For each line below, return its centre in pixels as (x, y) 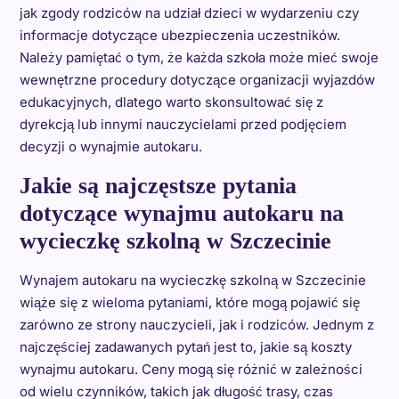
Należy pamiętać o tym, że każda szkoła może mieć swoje (199, 57)
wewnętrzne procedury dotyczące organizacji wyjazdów (197, 79)
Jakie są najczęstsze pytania (158, 185)
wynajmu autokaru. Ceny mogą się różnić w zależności (191, 369)
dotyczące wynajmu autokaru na (181, 213)
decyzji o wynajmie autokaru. (110, 146)
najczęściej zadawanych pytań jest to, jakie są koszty (185, 346)
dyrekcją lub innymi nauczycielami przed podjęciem (183, 124)
